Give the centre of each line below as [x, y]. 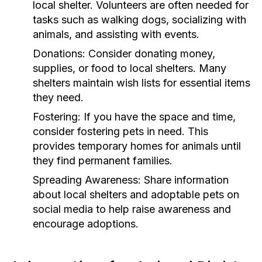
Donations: [59, 54]
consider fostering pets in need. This [120, 131]
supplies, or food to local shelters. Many [130, 68]
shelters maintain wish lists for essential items [142, 83]
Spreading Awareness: [87, 180]
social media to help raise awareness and [132, 209]
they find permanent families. [103, 161]
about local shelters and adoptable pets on [136, 194]
